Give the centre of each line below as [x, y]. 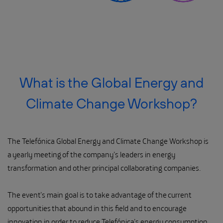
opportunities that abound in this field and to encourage [97, 208]
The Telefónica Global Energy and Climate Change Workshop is [108, 141]
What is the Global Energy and [111, 82]
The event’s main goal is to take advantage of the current [100, 194]
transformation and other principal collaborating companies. [105, 167]
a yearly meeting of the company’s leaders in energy [91, 154]
